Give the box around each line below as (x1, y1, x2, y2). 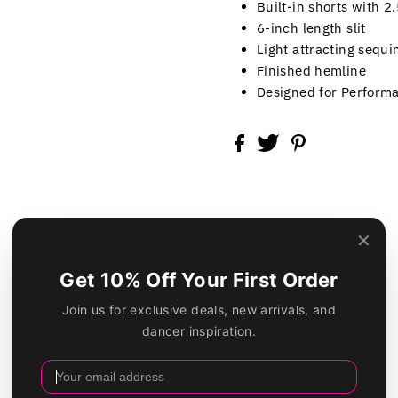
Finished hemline (256, 61, 370, 79)
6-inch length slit (256, 19, 366, 36)
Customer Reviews (125, 322, 272, 346)
